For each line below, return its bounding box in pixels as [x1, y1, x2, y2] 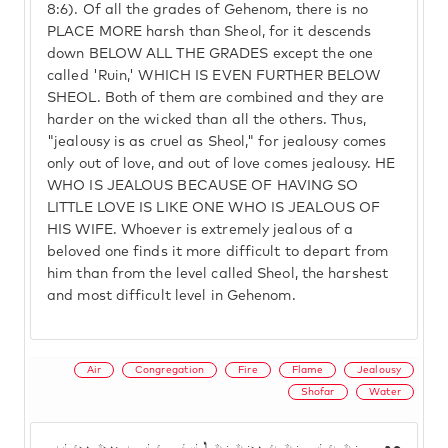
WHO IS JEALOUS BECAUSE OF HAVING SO [47, 179, 359, 193]
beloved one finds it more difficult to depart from [47, 245, 389, 259]
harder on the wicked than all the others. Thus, [47, 113, 366, 127]
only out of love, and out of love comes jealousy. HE [47, 157, 396, 171]
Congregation [135, 364, 205, 375]
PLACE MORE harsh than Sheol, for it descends [47, 25, 372, 39]
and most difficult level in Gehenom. [47, 289, 296, 303]
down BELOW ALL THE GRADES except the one [47, 47, 374, 61]
